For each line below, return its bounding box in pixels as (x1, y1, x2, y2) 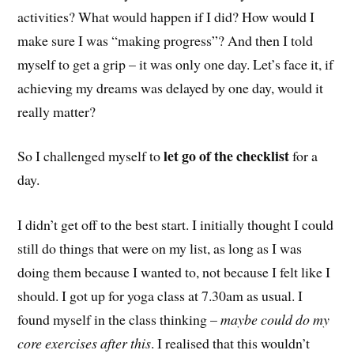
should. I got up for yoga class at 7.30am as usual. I (17, 286, 303, 306)
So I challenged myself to (17, 146, 164, 166)
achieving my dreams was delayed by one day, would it (17, 77, 324, 97)
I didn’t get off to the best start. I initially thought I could (17, 215, 334, 235)
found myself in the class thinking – (17, 310, 221, 330)
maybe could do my (220, 310, 330, 330)
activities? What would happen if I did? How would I (17, 6, 315, 26)
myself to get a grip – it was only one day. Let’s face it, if (17, 54, 334, 73)
